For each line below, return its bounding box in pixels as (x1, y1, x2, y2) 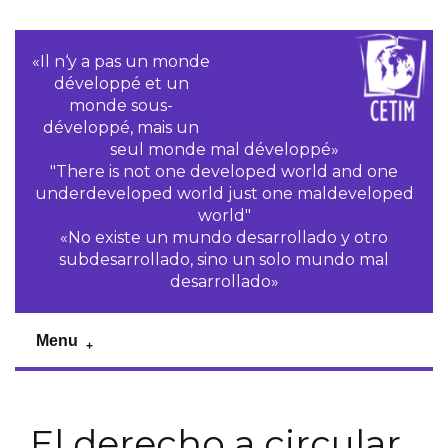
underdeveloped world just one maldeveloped (34, 184, 414, 203)
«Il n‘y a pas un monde (32, 52, 211, 71)
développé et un (53, 74, 189, 93)
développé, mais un (43, 118, 200, 137)
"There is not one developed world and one (50, 162, 398, 181)
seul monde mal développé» (109, 140, 339, 159)
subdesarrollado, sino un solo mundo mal (59, 250, 389, 269)
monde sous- (69, 96, 174, 115)
